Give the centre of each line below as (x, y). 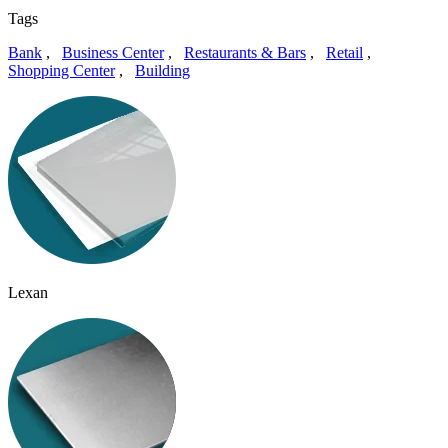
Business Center (113, 52)
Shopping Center (61, 70)
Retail (344, 52)
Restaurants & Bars (245, 52)
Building (162, 70)
